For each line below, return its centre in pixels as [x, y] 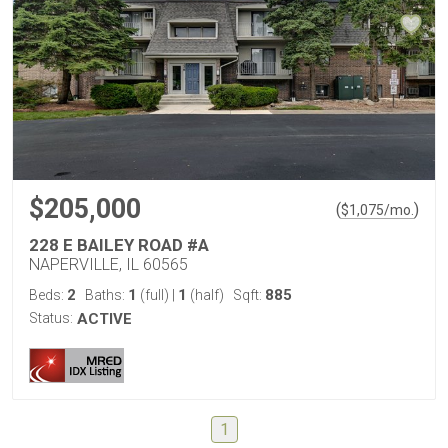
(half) [205, 295]
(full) [154, 295]
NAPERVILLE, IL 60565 [108, 264]
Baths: [106, 295]
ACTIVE [104, 319]
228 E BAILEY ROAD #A [119, 245]
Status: [51, 318]
